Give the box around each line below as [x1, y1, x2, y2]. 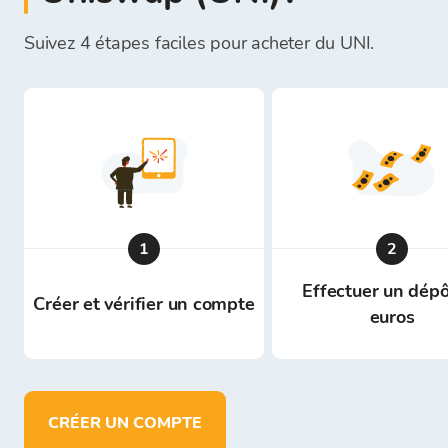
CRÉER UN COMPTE [59, 412, 202, 434]
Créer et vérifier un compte [33, 292, 255, 316]
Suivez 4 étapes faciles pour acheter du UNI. [24, 31, 375, 55]
